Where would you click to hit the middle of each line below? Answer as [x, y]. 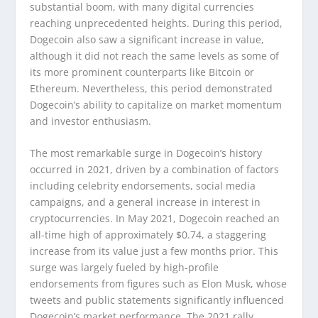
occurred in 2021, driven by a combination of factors [155, 169]
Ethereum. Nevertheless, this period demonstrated [152, 88]
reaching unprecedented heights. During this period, [157, 23]
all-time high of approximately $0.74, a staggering [148, 234]
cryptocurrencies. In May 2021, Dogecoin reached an [155, 218]
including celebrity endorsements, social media [143, 185]
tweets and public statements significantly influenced [157, 300]
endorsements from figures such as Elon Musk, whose [159, 283]
